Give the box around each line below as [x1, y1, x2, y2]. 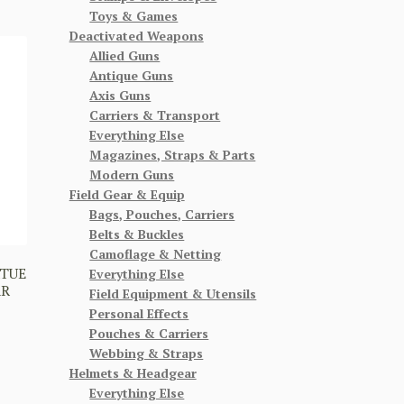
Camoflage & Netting [89, 244, 222, 262]
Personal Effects [89, 304, 189, 322]
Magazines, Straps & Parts [89, 145, 256, 163]
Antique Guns [89, 66, 174, 84]
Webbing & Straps [89, 344, 204, 362]
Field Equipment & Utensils [89, 284, 257, 302]
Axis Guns [89, 86, 151, 104]
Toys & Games [89, 6, 179, 24]
